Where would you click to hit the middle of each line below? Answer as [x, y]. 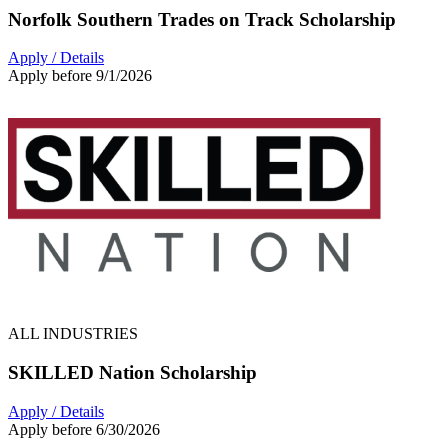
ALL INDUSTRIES [73, 334]
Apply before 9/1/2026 [80, 76]
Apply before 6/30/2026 [84, 429]
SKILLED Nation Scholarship [132, 373]
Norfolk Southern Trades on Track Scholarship [202, 19]
